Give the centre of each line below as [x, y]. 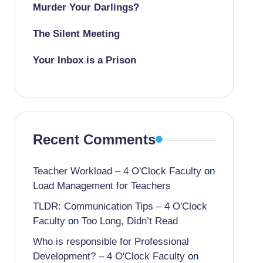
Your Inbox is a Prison [84, 60]
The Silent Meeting [76, 34]
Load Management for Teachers [102, 186]
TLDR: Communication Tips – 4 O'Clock [120, 206]
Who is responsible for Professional [111, 242]
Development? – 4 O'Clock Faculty [109, 256]
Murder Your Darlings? [86, 7]
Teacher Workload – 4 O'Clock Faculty [117, 171]
